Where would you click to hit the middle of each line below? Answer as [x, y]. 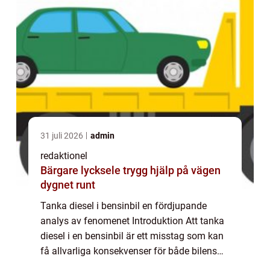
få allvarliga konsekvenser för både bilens [129, 251]
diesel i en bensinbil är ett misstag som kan [132, 236]
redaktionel [64, 155]
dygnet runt [68, 184]
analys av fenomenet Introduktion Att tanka [132, 221]
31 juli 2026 [63, 135]
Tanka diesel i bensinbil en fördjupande [124, 206]
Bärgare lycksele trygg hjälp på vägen [82, 170]
